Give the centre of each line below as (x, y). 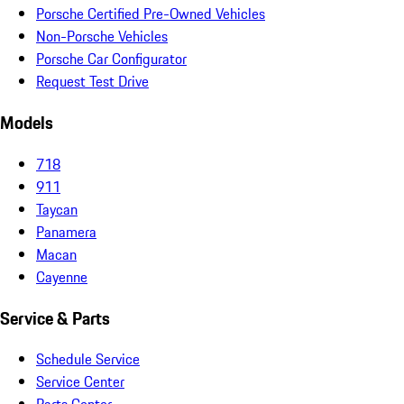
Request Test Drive (92, 82)
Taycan (57, 209)
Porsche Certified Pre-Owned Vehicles (151, 14)
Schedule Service (88, 359)
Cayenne (62, 276)
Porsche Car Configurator (111, 59)
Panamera (66, 231)
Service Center (80, 382)
